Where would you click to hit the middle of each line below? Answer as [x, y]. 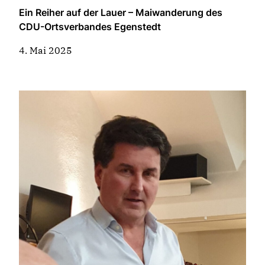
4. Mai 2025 [46, 50]
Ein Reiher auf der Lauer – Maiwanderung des [121, 12]
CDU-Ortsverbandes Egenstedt [90, 26]
